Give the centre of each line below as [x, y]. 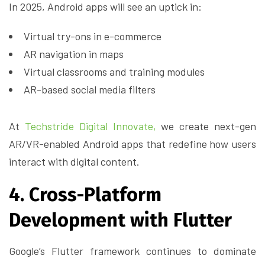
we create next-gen [209, 126]
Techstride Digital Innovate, [93, 126]
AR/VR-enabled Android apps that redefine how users [132, 144]
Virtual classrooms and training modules [114, 72]
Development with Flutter [120, 220]
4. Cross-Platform [85, 195]
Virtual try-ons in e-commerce [93, 36]
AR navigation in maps [74, 54]
